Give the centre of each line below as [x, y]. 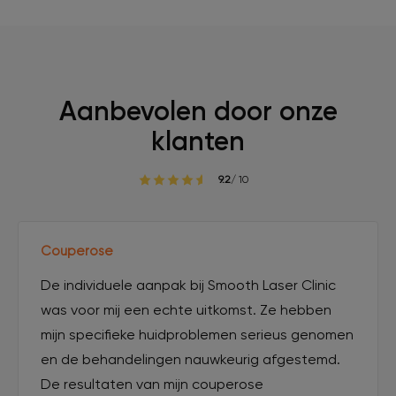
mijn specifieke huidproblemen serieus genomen [197, 334]
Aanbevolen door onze [198, 111]
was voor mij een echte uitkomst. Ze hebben [186, 309]
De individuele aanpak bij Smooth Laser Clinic [188, 285]
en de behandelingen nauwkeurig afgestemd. [190, 359]
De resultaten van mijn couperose [152, 384]
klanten [198, 141]
